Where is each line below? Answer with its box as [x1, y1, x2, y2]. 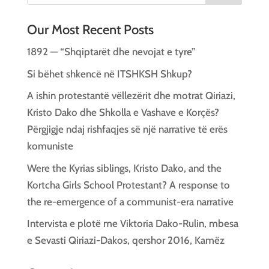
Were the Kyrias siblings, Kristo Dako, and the [26, 162, 222, 174]
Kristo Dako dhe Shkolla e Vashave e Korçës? [26, 106, 219, 118]
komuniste [26, 140, 73, 152]
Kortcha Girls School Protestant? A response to [26, 178, 230, 191]
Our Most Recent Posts [26, 22, 154, 38]
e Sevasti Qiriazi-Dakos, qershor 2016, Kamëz [26, 234, 225, 246]
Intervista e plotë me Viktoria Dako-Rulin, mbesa [26, 217, 238, 229]
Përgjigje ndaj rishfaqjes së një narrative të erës [26, 123, 228, 135]
